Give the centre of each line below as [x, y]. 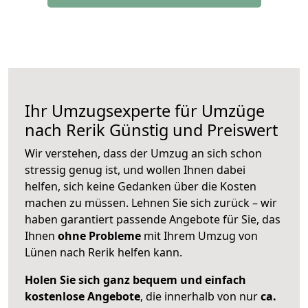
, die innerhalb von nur [200, 297]
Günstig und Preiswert [191, 130]
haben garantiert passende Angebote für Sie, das [153, 220]
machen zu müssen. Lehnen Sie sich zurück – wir [151, 203]
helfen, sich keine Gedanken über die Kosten [141, 187]
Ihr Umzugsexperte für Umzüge [145, 111]
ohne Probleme [99, 236]
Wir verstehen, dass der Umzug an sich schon [143, 154]
